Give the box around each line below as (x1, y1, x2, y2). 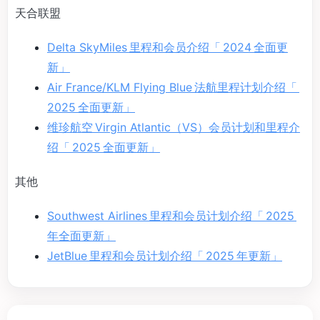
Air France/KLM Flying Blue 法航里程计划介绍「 (47, 80, 299, 95)
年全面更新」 (47, 229, 116, 244)
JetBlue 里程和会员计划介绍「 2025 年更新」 (47, 249, 282, 264)
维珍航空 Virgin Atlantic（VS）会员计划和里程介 (47, 120, 300, 135)
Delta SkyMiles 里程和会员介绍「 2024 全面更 (47, 40, 288, 55)
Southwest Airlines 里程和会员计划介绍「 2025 (47, 209, 296, 224)
